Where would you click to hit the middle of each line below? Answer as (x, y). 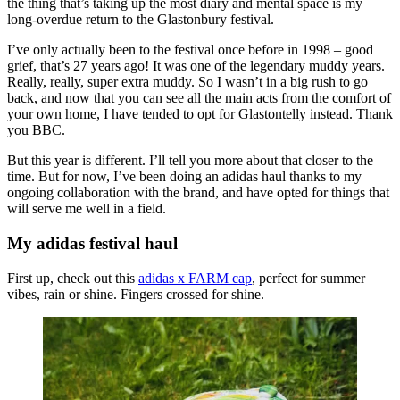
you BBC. (36, 130)
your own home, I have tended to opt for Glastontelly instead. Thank (200, 114)
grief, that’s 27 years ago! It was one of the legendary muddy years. (196, 66)
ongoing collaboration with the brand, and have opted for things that (198, 193)
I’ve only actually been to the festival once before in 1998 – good (190, 50)
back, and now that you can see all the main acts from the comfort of (199, 98)
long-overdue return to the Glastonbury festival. (141, 20)
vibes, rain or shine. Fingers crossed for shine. (136, 294)
